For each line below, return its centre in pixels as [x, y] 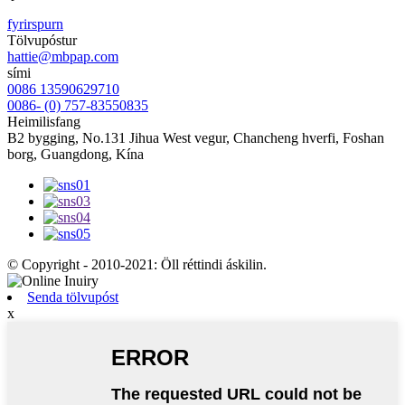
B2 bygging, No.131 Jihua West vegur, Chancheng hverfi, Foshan [196, 137]
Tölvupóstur [42, 40]
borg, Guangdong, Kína [75, 154]
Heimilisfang [44, 121]
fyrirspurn [35, 24]
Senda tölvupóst [73, 297]
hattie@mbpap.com [63, 56]
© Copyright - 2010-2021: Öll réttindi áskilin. [137, 264]
